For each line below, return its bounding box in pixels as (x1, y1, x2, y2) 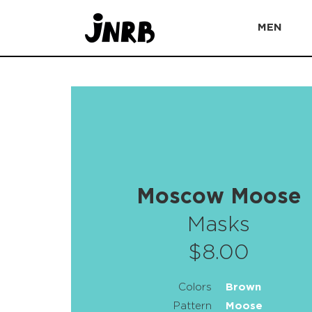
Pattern (173, 302, 212, 311)
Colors (178, 283, 212, 292)
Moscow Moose (136, 188, 302, 207)
